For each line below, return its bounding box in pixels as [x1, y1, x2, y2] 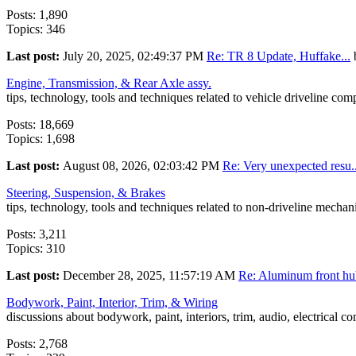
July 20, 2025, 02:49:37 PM [63, 49, 207, 64]
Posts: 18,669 [6, 118, 74, 132]
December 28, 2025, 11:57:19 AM [63, 269, 238, 283]
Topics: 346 [6, 22, 65, 37]
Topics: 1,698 [6, 132, 75, 146]
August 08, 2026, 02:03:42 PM [63, 159, 222, 173]
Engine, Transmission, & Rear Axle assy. [6, 76, 211, 91]
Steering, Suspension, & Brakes [6, 186, 165, 200]
